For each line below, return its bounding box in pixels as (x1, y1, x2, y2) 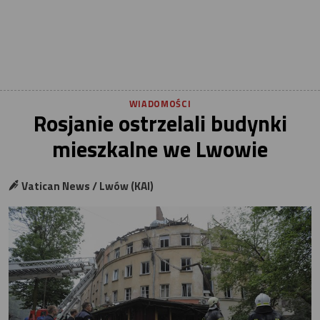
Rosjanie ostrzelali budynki (33, 106, 287, 141)
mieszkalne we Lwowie (52, 132, 268, 166)
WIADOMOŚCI (129, 96, 191, 111)
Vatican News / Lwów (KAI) (19, 178, 154, 195)
